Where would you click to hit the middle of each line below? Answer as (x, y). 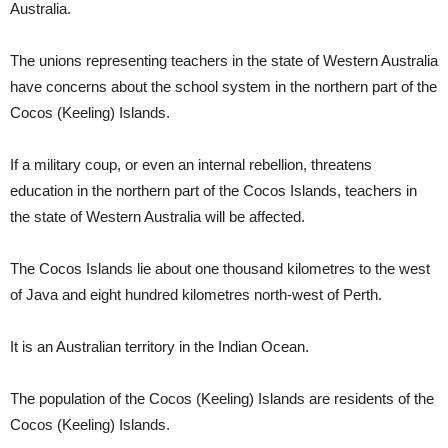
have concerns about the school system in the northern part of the (223, 87)
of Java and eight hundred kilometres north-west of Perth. (196, 295)
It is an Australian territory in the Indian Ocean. (159, 347)
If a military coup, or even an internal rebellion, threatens (191, 165)
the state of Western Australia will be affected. (157, 217)
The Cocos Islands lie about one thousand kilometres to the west (220, 269)
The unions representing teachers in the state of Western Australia (224, 61)
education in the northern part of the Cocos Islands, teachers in (213, 191)
